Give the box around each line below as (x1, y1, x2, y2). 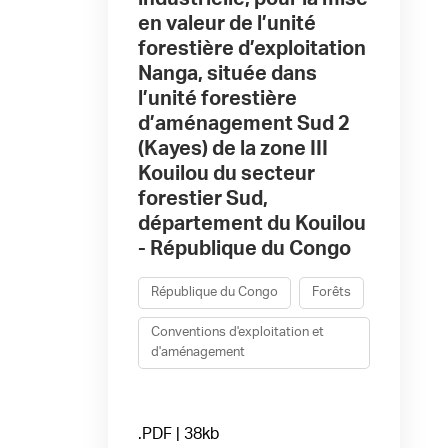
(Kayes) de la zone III (137, 139, 328, 159)
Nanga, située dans (137, 64, 317, 84)
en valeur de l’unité (137, 14, 316, 34)
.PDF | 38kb (137, 426, 220, 442)
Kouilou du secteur (137, 164, 315, 184)
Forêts (311, 286, 351, 299)
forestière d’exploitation (137, 39, 366, 59)
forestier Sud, (137, 189, 268, 209)
